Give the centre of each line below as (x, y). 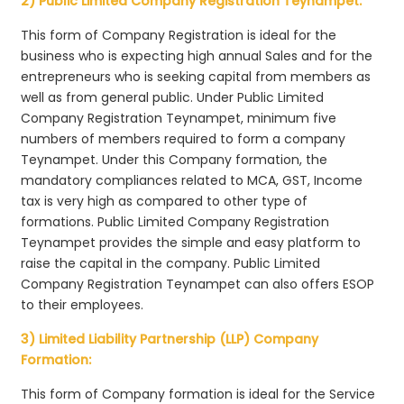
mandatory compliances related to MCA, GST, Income (192, 180)
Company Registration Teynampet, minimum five (179, 118)
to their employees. (83, 304)
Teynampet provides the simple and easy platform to (191, 242)
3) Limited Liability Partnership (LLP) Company (170, 339)
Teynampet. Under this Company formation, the (174, 159)
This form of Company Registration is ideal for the (179, 35)
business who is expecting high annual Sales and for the (197, 55)
